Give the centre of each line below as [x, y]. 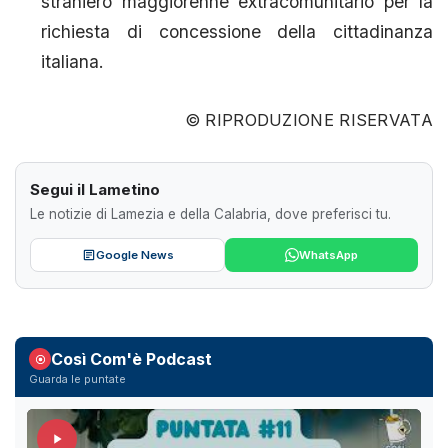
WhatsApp [328, 254]
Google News [134, 254]
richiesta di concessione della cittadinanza [237, 31]
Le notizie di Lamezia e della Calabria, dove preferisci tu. [210, 214]
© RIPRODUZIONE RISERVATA [308, 120]
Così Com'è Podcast [131, 359]
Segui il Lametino [95, 190]
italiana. [73, 61]
